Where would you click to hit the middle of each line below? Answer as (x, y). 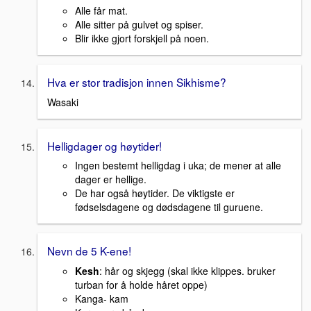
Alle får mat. (101, 10)
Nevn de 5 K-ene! (89, 251)
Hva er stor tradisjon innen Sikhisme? (137, 82)
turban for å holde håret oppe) (141, 285)
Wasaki (63, 102)
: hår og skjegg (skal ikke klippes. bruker (187, 271)
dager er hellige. (111, 179)
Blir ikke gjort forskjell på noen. (142, 38)
